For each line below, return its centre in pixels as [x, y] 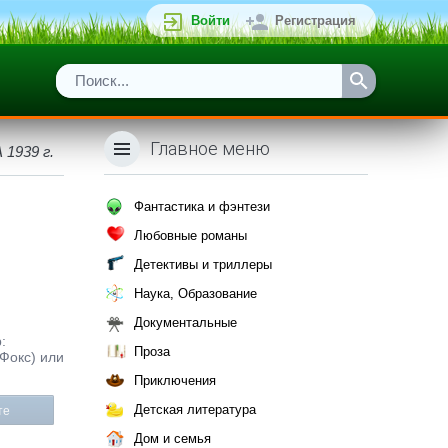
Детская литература [195, 409]
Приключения [175, 380]
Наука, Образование [195, 293]
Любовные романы [190, 235]
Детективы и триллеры [203, 264]
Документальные [185, 322]
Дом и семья [172, 438]
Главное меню [210, 148]
